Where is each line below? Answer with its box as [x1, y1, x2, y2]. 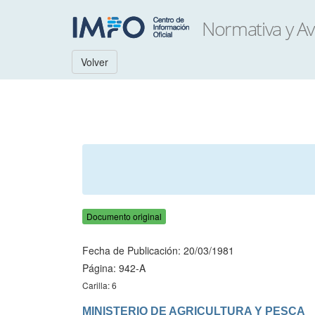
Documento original [86, 210, 162, 222]
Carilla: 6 [82, 279, 117, 291]
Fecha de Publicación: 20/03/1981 [82, 243, 234, 257]
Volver [81, 55, 108, 69]
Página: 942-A [82, 261, 146, 275]
